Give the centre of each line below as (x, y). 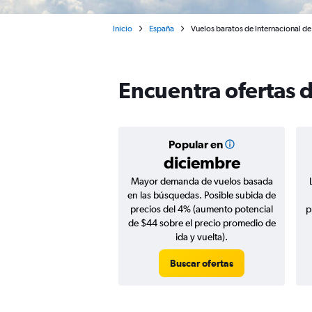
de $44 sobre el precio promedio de (202, 223)
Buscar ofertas (202, 263)
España (162, 29)
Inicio (123, 29)
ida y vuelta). (202, 237)
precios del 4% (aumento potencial (202, 209)
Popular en (195, 144)
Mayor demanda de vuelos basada (202, 181)
